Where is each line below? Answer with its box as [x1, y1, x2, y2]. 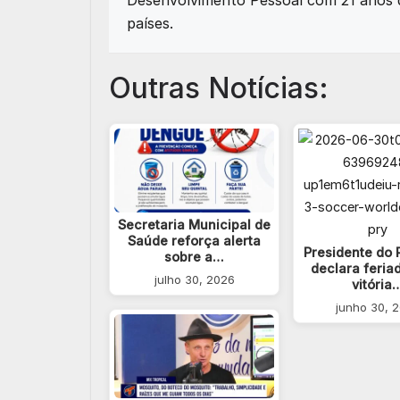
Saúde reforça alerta [128, 233, 262, 249]
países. [127, 14, 173, 32]
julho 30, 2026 [154, 272, 235, 287]
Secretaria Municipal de [118, 217, 271, 233]
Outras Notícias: [109, 71, 329, 105]
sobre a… [164, 249, 225, 265]
